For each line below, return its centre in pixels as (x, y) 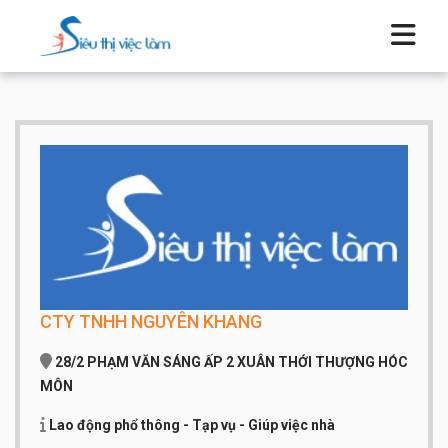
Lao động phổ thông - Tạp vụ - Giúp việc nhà (192, 425)
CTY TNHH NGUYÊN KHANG (151, 322)
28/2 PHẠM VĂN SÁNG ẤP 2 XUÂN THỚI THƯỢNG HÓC (231, 362)
